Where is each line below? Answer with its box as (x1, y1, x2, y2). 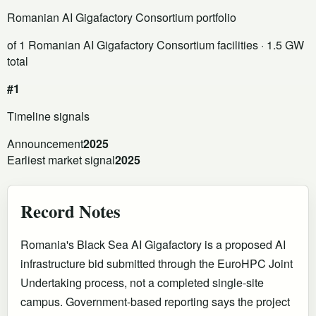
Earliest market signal (7, 151, 115, 168)
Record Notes (20, 197, 121, 224)
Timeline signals (7, 107, 90, 124)
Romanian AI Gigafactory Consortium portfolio (7, 8, 236, 25)
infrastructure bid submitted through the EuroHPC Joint (20, 255, 293, 272)
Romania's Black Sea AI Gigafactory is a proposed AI (20, 236, 286, 253)
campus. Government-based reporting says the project (20, 293, 290, 310)
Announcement (7, 135, 83, 152)
